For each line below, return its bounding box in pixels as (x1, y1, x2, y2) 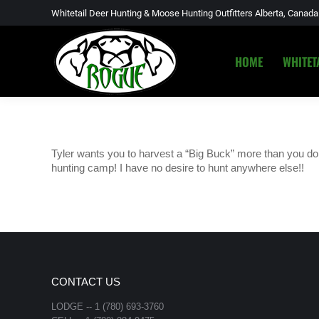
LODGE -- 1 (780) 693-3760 (51, 301, 164, 312)
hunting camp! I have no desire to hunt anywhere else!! (51, 162, 304, 174)
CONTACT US (51, 276, 120, 288)
